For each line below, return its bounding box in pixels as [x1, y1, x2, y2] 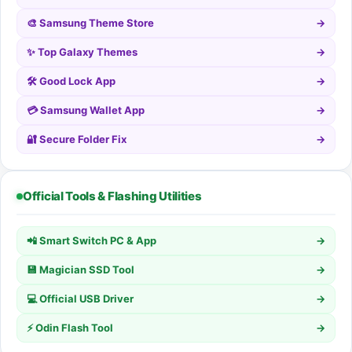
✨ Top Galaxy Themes [27, 46, 137, 59]
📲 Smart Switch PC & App [27, 234, 156, 247]
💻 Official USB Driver [27, 292, 134, 306]
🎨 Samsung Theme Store [27, 16, 154, 30]
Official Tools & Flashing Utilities [23, 189, 202, 204]
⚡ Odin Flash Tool [27, 321, 113, 335]
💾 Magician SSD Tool [27, 263, 134, 277]
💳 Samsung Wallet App [27, 104, 145, 117]
